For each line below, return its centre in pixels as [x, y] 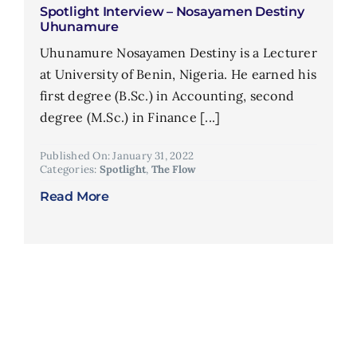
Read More [74, 196]
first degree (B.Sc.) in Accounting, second [167, 95]
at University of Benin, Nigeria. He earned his [178, 74]
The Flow [174, 169]
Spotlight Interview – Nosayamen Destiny [172, 11]
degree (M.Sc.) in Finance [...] [130, 117]
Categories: [69, 169]
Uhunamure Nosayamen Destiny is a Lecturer [178, 52]
